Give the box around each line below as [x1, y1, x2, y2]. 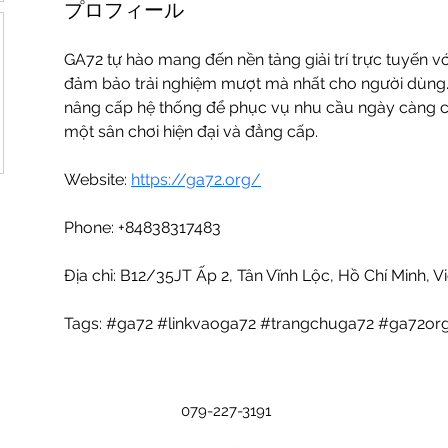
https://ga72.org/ [131, 170, 261, 189]
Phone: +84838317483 [64, 218, 221, 237]
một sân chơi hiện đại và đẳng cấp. [64, 122, 322, 141]
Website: [64, 170, 131, 189]
